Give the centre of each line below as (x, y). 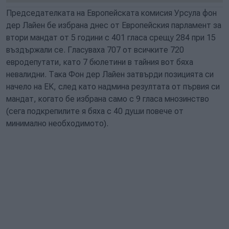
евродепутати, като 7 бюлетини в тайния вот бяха (100, 62)
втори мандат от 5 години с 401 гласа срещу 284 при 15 (111, 38)
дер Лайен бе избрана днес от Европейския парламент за (114, 25)
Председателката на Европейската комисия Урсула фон (111, 13)
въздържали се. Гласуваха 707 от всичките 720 (95, 50)
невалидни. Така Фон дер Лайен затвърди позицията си (110, 74)
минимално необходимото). (57, 123)
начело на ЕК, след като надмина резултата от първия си (113, 87)
